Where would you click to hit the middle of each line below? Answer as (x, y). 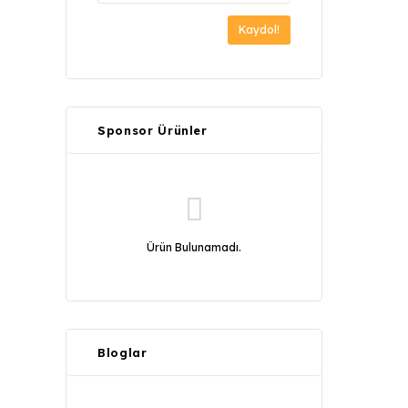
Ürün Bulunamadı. (194, 247)
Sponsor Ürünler (153, 130)
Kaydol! (259, 30)
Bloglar (122, 352)
